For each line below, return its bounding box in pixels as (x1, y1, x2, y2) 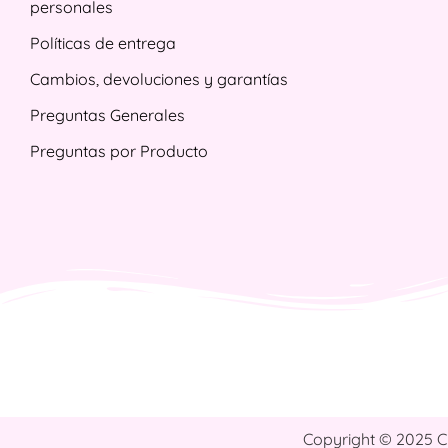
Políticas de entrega (30, 32, 176, 53)
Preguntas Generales (30, 104, 185, 125)
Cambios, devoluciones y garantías (30, 68, 288, 89)
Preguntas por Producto (30, 140, 208, 161)
